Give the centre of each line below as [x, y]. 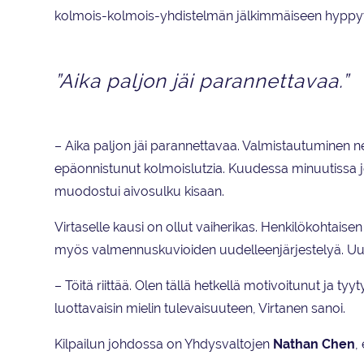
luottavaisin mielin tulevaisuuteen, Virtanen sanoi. [200, 309]
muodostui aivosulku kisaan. [139, 192]
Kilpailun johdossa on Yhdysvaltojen [164, 344]
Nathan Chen [314, 344]
